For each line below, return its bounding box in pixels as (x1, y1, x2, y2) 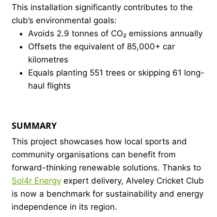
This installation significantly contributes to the (12, 2, 193, 12)
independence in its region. (12, 201, 117, 212)
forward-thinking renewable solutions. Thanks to (12, 162, 201, 172)
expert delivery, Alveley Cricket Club (61, 175, 204, 186)
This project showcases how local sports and (12, 136, 187, 146)
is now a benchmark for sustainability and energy (12, 188, 203, 199)
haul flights (28, 80, 71, 91)
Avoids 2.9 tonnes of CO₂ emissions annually (28, 28, 202, 38)
